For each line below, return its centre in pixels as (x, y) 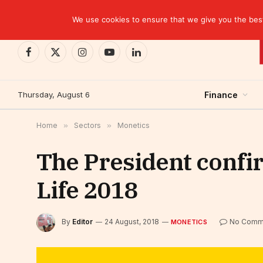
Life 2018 (87, 190)
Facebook (48, 57)
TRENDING (40, 11)
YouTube (126, 57)
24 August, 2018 (132, 222)
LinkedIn (152, 57)
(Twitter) (71, 69)
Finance (221, 95)
